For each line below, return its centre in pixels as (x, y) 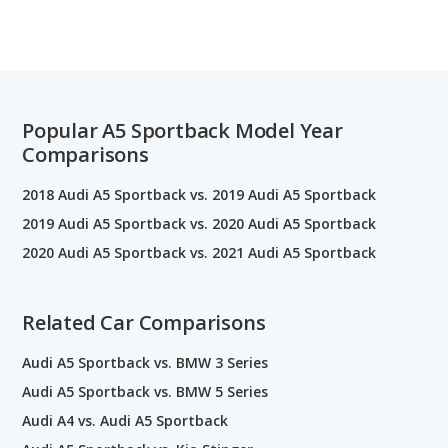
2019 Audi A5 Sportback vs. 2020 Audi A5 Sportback (199, 223)
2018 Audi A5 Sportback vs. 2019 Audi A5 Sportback (199, 194)
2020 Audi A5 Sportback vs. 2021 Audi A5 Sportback (199, 252)
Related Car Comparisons (144, 322)
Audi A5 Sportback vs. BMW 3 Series (145, 362)
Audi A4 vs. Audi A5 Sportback (125, 420)
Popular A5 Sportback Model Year (182, 130)
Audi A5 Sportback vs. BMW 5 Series (145, 391)
